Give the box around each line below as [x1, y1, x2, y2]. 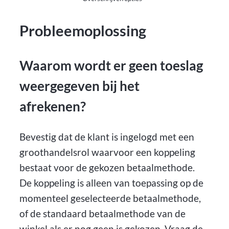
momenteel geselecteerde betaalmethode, [19, 192, 201, 204]
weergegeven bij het [19, 78, 140, 94]
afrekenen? [19, 98, 86, 114]
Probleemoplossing [19, 21, 147, 39]
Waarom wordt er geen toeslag [19, 57, 203, 73]
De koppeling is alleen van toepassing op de [19, 177, 204, 189]
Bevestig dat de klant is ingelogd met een [19, 131, 195, 143]
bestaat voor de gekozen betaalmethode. [19, 162, 195, 174]
